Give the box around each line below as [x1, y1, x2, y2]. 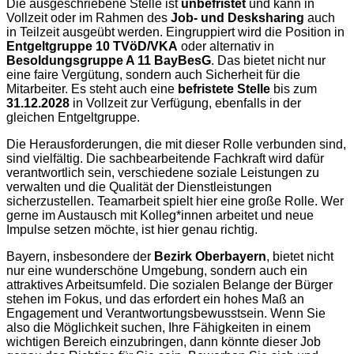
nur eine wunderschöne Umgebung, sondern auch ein [6, 263, 307, 277]
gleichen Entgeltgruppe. [6, 110, 140, 124]
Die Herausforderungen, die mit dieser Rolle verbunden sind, [6, 137, 346, 151]
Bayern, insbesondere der [6, 249, 154, 263]
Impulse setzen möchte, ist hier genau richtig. [6, 222, 258, 236]
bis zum [270, 81, 317, 96]
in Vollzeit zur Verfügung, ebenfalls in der [70, 96, 301, 110]
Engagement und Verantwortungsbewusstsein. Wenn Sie [6, 306, 326, 320]
